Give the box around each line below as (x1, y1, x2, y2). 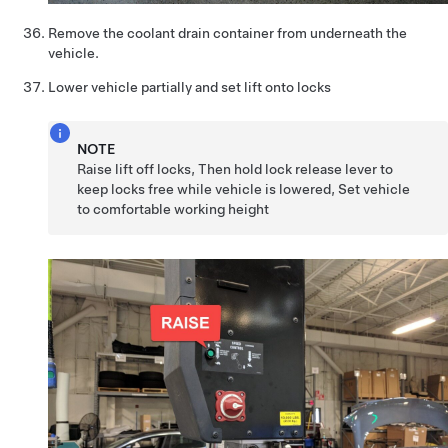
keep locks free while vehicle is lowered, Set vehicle (77, 180, 411, 197)
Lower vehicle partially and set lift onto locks (48, 78, 331, 95)
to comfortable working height (77, 200, 270, 217)
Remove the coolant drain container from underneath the (48, 24, 407, 41)
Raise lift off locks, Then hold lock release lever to (77, 160, 394, 177)
